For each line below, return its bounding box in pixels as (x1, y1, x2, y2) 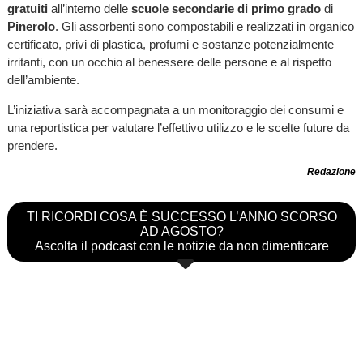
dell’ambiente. (6, 72, 79, 87)
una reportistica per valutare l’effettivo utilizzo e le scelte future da (6, 120, 349, 135)
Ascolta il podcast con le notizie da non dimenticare (34, 239, 329, 254)
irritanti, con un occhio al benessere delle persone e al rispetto (6, 54, 331, 69)
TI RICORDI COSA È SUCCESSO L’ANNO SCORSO (26, 210, 337, 224)
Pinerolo (6, 19, 55, 33)
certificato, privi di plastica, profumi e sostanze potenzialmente (6, 36, 334, 51)
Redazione (307, 166, 357, 178)
